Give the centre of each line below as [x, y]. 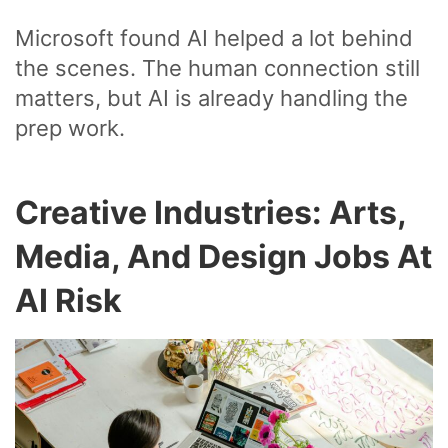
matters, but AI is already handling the [211, 98]
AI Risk [68, 301]
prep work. [70, 128]
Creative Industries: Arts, [210, 213]
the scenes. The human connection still [217, 68]
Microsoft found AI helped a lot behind [214, 38]
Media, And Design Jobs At [223, 257]
